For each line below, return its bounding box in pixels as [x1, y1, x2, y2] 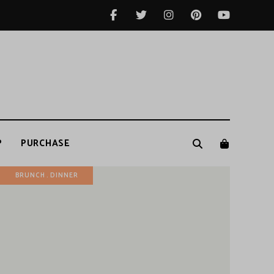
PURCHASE [20, 136, 70, 152]
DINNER [50, 170, 78, 182]
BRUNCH [15, 170, 45, 182]
